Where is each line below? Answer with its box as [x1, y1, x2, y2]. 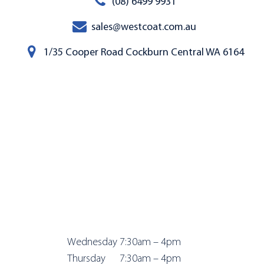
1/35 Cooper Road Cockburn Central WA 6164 [44, 47, 244, 59]
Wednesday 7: [67, 237, 127, 249]
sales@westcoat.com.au [91, 22, 196, 34]
